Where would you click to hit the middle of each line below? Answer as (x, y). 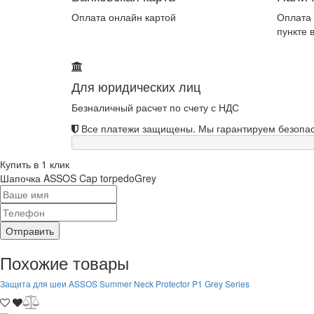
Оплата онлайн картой (124, 17)
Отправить (30, 231)
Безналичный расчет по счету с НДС (155, 108)
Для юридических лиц (136, 87)
